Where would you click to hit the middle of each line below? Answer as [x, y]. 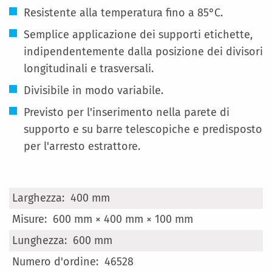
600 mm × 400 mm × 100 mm [123, 219]
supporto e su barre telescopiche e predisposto [143, 129]
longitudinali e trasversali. [89, 69]
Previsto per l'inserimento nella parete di [127, 112]
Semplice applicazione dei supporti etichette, [138, 35]
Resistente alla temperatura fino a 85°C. [123, 13]
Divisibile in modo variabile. [93, 90]
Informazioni [40, 211]
